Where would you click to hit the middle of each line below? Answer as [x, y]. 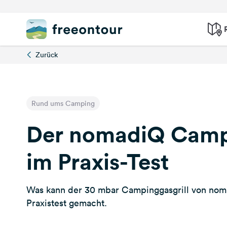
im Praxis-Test [98, 161]
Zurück [47, 55]
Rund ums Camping [63, 103]
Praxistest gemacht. [67, 203]
